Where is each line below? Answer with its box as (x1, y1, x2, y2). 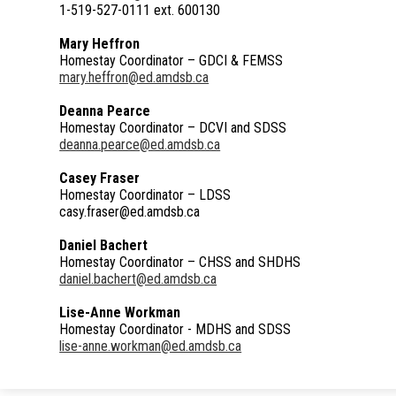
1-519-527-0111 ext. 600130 (59, 2, 221, 19)
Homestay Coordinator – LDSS (59, 187, 232, 204)
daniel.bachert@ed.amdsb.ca (59, 270, 217, 288)
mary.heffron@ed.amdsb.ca (59, 69, 209, 87)
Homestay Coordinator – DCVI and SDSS (59, 119, 287, 137)
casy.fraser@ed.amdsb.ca (59, 203, 201, 221)
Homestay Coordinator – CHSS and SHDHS (59, 254, 301, 271)
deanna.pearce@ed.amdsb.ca (59, 136, 221, 154)
